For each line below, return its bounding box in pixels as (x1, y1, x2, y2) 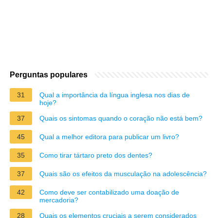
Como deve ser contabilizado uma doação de (39, 188, 179, 196)
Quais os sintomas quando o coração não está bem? (39, 114, 202, 122)
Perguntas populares (10, 70, 88, 79)
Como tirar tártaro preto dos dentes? (39, 151, 152, 159)
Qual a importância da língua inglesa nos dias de (39, 91, 190, 99)
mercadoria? (39, 196, 78, 204)
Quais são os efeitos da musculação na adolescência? (39, 169, 207, 178)
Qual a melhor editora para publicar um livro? (39, 132, 179, 141)
